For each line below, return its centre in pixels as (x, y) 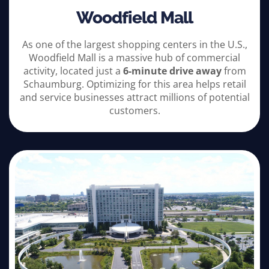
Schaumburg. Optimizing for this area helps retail (134, 84)
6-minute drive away (172, 71)
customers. (134, 111)
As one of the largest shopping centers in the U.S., (134, 45)
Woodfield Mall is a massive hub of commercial (134, 58)
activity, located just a (72, 71)
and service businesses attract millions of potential (134, 98)
